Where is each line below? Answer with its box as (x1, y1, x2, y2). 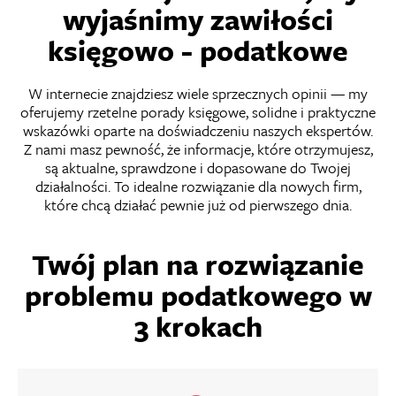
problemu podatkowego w (24, 275, 372, 316)
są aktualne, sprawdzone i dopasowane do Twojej (45, 156, 351, 179)
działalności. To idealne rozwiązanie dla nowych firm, (34, 175, 362, 198)
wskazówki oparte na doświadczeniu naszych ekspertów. (23, 119, 373, 142)
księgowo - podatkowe (48, 30, 348, 72)
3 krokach (133, 306, 263, 347)
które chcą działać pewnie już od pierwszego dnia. (44, 194, 352, 217)
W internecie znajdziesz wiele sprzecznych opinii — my (28, 82, 368, 105)
